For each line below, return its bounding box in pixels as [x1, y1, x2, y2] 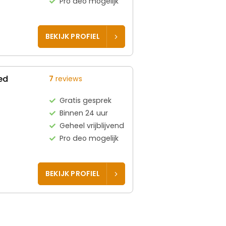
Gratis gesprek [60, 95, 112, 105]
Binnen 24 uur [60, 107, 108, 118]
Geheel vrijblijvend [60, 120, 125, 131]
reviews [53, 73, 83, 84]
